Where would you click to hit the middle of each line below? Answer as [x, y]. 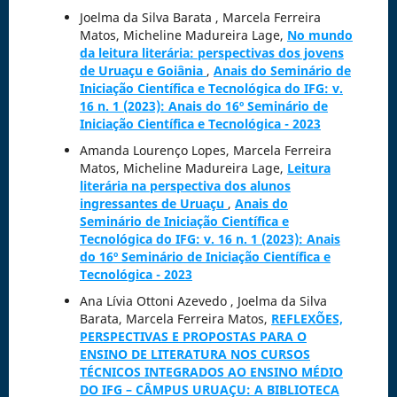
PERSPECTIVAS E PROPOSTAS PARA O [193, 337]
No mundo [319, 35]
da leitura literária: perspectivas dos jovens [211, 53]
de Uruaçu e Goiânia [143, 71]
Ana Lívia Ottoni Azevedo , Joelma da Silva [203, 301]
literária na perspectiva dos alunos [185, 186]
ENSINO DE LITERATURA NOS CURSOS [195, 354]
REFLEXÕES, [307, 319]
